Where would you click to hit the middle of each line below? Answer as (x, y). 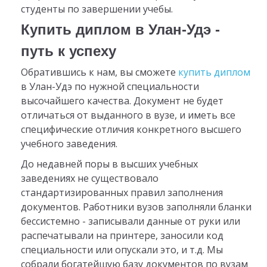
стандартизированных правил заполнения (122, 192)
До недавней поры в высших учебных (109, 164)
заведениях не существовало (89, 178)
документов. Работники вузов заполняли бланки (136, 207)
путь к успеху (68, 51)
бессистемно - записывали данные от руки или (130, 221)
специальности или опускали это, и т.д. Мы (122, 249)
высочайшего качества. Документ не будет (122, 101)
